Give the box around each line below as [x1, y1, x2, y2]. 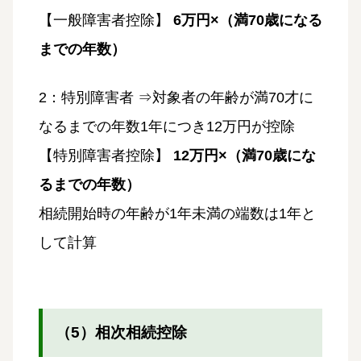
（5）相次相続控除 [56, 323, 187, 341]
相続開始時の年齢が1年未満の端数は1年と [39, 205, 316, 222]
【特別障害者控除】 [39, 147, 173, 164]
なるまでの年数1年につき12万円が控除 [39, 118, 295, 135]
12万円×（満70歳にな [173, 147, 316, 164]
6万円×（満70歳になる [173, 11, 322, 28]
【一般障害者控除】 [39, 11, 173, 28]
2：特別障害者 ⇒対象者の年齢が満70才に [39, 89, 313, 106]
